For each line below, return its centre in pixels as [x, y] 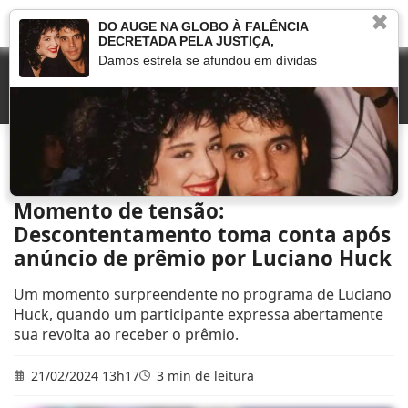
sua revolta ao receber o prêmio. [126, 334]
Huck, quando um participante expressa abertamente [199, 314]
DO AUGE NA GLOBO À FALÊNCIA [203, 26]
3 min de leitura [204, 376]
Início [26, 158]
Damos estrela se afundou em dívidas [207, 60]
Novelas [67, 158]
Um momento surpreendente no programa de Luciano [203, 294]
